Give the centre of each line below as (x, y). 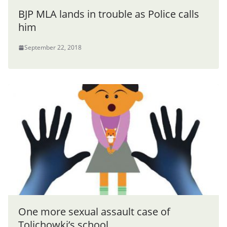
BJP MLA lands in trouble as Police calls (109, 14)
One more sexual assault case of (94, 212)
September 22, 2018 (53, 48)
